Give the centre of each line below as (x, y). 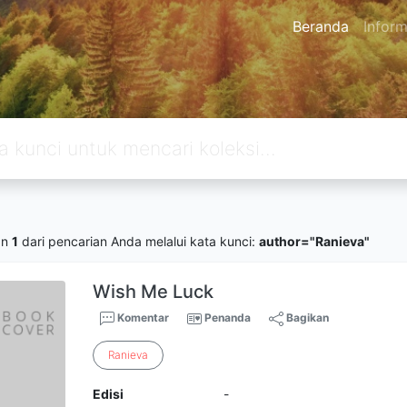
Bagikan (307, 318)
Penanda (228, 318)
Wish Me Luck (154, 292)
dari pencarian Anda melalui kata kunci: (139, 241)
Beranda (320, 26)
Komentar (142, 318)
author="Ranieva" (314, 241)
